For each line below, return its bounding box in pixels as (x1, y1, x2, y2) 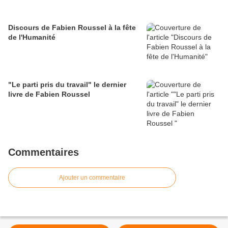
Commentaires (8, 147, 79, 158)
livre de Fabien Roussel (8, 90, 90, 99)
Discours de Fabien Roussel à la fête (8, 23, 136, 32)
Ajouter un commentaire (59, 174, 125, 182)
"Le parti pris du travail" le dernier (8, 80, 126, 89)
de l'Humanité (8, 33, 55, 42)
